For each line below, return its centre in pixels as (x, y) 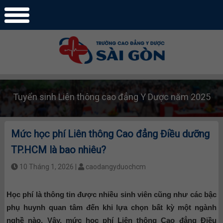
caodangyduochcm (115, 167)
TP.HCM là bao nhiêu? (58, 150)
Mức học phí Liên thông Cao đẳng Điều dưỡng (110, 134)
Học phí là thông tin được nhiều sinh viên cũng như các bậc (111, 194)
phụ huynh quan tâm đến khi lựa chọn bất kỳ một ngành (111, 207)
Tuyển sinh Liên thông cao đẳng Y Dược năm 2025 (111, 97)
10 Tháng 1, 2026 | (49, 167)
